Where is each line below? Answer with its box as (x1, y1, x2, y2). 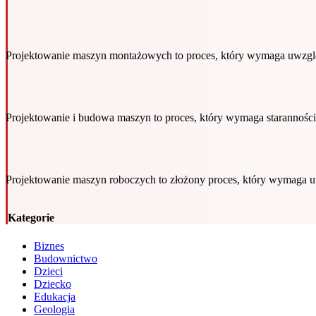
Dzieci (34, 265, 63, 277)
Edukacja (34, 290, 75, 303)
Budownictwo (34, 252, 97, 265)
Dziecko (34, 277, 71, 290)
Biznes (34, 239, 64, 252)
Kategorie (8, 212, 54, 224)
